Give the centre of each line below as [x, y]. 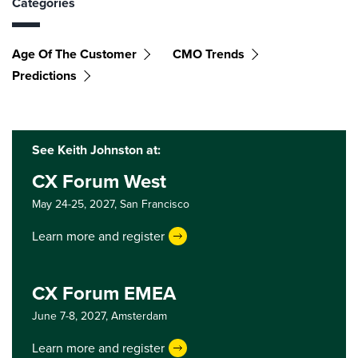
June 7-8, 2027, [72, 316]
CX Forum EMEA [104, 293]
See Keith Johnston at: [96, 150]
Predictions [44, 76]
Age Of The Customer [74, 54]
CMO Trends [209, 54]
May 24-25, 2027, [76, 204]
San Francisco [155, 204]
